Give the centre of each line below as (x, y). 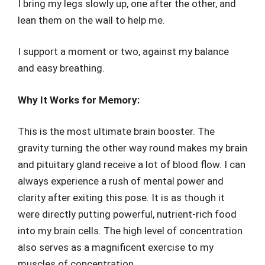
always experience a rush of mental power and (121, 181)
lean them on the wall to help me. (91, 20)
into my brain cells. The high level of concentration (130, 231)
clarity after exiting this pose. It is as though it (121, 198)
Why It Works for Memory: (79, 100)
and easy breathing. (61, 68)
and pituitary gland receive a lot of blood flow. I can (132, 164)
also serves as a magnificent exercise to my (116, 247)
